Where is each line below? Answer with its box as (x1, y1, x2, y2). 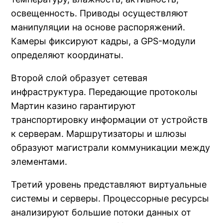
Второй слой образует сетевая (11, 73, 148, 84)
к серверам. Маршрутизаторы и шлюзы (11, 128, 187, 139)
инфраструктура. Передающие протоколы (11, 87, 198, 98)
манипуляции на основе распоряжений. (11, 22, 186, 33)
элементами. (11, 156, 68, 167)
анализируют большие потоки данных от (11, 207, 192, 218)
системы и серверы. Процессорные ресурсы (11, 193, 210, 204)
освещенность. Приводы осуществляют (11, 8, 189, 19)
